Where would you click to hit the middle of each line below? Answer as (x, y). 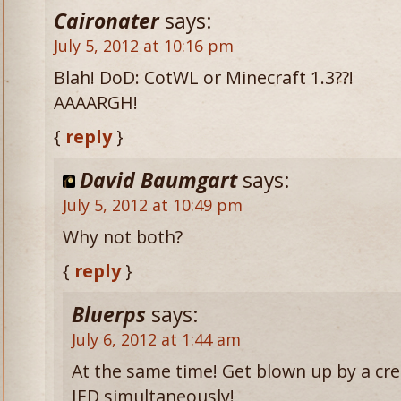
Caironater (107, 21)
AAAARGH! (96, 102)
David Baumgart (158, 180)
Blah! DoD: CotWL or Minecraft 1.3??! (204, 77)
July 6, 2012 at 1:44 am (156, 339)
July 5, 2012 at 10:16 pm (144, 46)
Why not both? (123, 237)
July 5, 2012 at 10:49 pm (153, 205)
